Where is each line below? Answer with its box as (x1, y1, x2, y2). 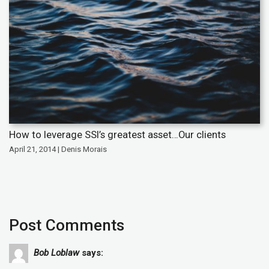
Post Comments (9, 216, 124, 235)
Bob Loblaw (34, 247, 79, 259)
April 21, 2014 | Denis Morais (9, 145, 107, 154)
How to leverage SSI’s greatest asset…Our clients (9, 128, 226, 141)
